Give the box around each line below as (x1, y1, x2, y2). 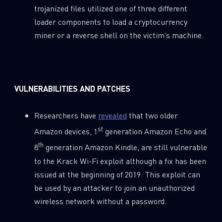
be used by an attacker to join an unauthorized (34, 182, 195, 193)
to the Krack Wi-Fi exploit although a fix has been (34, 155, 206, 166)
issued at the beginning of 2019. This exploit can (34, 168, 200, 179)
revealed (98, 110, 127, 120)
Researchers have (34, 110, 98, 120)
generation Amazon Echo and (103, 126, 206, 137)
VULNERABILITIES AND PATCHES (14, 83, 130, 94)
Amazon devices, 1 (34, 126, 98, 137)
